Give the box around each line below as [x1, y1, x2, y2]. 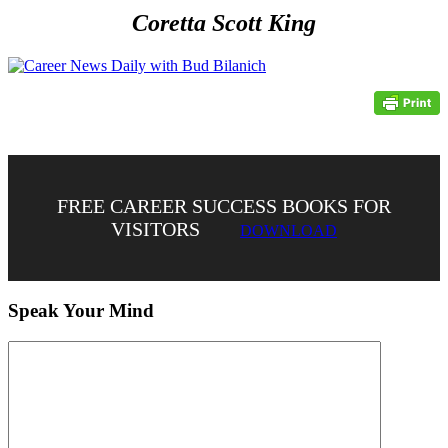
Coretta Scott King [132, 10, 316, 37]
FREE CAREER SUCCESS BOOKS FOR [57, 195, 391, 218]
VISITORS [111, 218, 200, 241]
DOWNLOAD [240, 222, 337, 240]
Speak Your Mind [8, 299, 154, 321]
